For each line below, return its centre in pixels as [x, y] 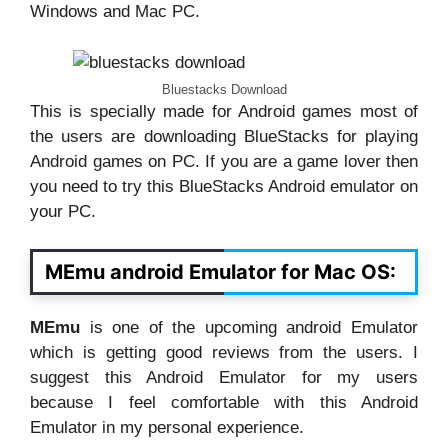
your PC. [63, 211]
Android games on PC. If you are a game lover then [224, 161]
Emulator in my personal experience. [167, 428]
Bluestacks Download [224, 89]
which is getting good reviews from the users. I [224, 353]
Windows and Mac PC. [117, 12]
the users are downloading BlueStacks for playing [224, 136]
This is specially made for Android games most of [224, 111]
